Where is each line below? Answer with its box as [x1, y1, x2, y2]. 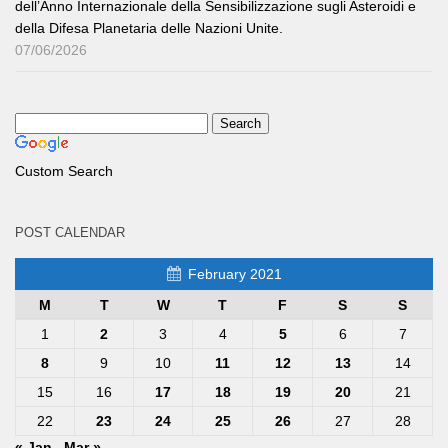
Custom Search [15, 163, 113, 180]
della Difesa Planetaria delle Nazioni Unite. [15, 20, 283, 37]
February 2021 [187, 265, 282, 282]
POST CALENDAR [15, 225, 125, 241]
